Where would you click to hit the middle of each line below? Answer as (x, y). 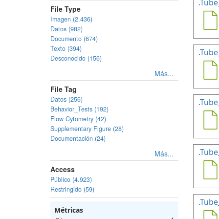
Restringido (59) (72, 189)
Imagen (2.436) (71, 19)
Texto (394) (66, 48)
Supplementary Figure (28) (87, 129)
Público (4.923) (71, 179)
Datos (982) (66, 29)
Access (63, 169)
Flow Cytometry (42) (78, 119)
